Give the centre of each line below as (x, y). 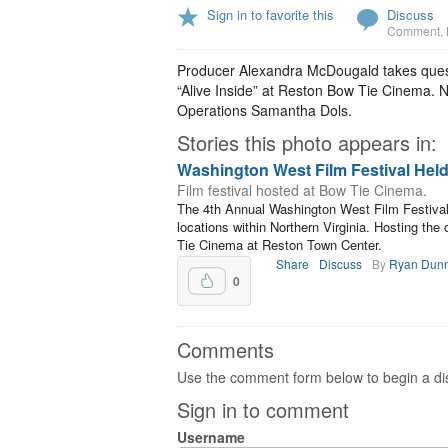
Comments (225, 349)
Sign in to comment (263, 409)
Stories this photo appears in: (307, 142)
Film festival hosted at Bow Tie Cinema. (302, 190)
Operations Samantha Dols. (264, 110)
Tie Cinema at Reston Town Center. (279, 244)
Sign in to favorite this (270, 14)
